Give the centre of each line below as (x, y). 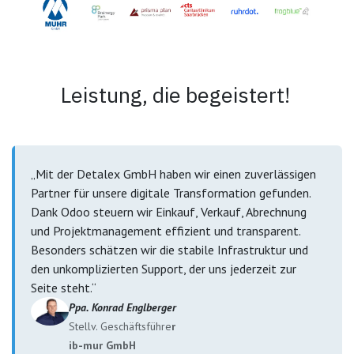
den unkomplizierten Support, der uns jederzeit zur (164, 268)
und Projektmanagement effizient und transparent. (166, 230)
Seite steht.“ (64, 287)
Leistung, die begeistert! (177, 94)
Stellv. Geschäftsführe (120, 326)
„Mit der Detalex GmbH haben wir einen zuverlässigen (173, 173)
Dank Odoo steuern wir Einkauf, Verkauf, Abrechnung (169, 211)
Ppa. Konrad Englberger (122, 307)
